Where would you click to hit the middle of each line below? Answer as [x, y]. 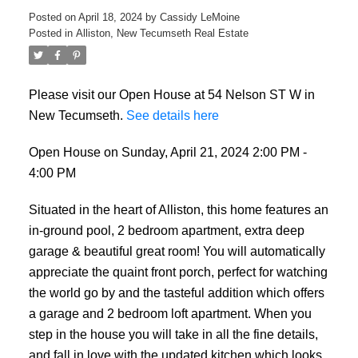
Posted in [50, 34]
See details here [172, 115]
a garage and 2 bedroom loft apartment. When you [170, 313]
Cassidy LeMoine [199, 18]
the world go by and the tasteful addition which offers [176, 292]
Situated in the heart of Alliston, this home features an [178, 209]
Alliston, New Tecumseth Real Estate [162, 34]
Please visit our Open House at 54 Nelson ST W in [171, 95]
